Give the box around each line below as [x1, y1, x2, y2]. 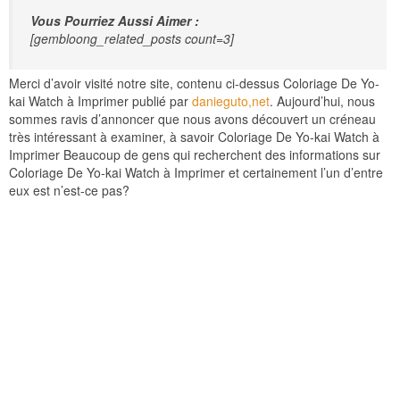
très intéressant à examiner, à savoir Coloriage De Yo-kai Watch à [9, 128, 379, 146]
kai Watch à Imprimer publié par [9, 92, 192, 111]
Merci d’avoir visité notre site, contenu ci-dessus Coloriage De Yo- [9, 74, 379, 93]
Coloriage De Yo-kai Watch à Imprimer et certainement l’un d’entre [9, 163, 383, 182]
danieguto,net [192, 92, 270, 111]
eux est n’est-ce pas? [9, 181, 129, 200]
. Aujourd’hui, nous [270, 92, 375, 111]
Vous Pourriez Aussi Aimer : [30, 12, 199, 30]
